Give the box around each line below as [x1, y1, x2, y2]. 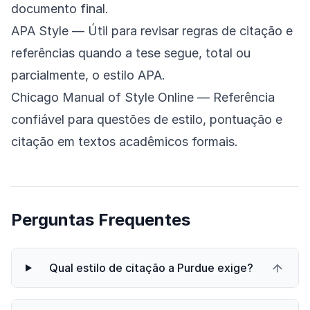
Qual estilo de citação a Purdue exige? [48, 261, 253, 275]
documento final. [11, 1, 109, 17]
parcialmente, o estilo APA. [11, 68, 165, 83]
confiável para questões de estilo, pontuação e [11, 112, 282, 127]
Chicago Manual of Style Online [11, 90, 194, 105]
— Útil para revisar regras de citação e [69, 24, 293, 39]
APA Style [11, 24, 69, 39]
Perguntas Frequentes [11, 210, 190, 230]
